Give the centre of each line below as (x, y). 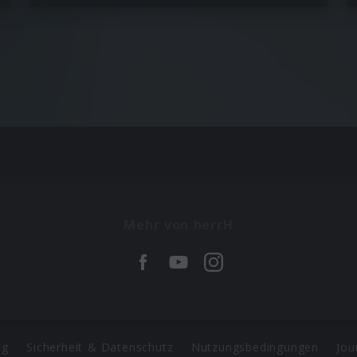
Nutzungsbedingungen (255, 347)
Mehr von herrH (178, 224)
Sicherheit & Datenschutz (100, 347)
